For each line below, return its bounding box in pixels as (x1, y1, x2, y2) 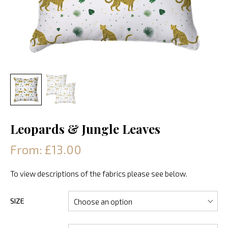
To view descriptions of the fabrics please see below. (10, 168, 187, 178)
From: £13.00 (10, 141, 81, 157)
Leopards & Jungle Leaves (10, 120, 160, 137)
